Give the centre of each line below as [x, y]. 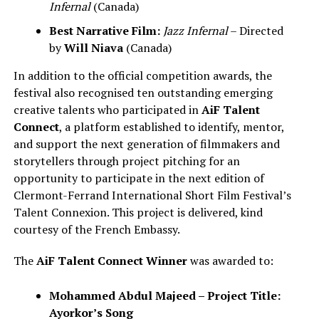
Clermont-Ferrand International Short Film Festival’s [152, 195]
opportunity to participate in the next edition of [138, 178]
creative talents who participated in [107, 110]
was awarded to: [230, 261]
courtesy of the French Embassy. [96, 230]
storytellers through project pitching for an [126, 161]
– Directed [255, 31]
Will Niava [93, 48]
